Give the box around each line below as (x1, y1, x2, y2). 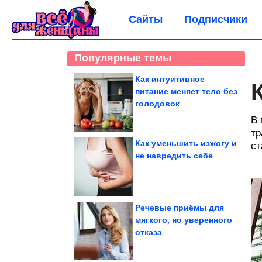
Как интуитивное (135, 74, 205, 84)
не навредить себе (135, 151, 213, 160)
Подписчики (184, 13, 248, 25)
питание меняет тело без (135, 87, 237, 96)
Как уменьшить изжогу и (135, 139, 237, 148)
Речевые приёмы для (135, 203, 224, 212)
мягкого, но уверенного (135, 215, 232, 225)
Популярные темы (74, 52, 171, 64)
